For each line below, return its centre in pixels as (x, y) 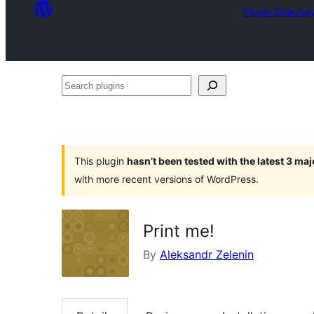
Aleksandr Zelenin (207, 254)
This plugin (101, 161)
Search (79, 85)
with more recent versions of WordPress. (166, 179)
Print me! (179, 231)
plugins (80, 106)
